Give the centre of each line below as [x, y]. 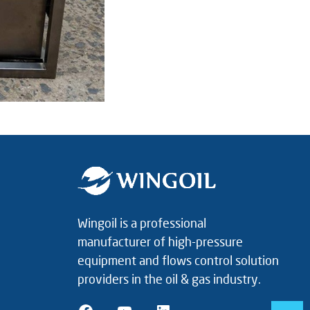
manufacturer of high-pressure [161, 242]
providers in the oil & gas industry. [170, 279]
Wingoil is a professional [142, 223]
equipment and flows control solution [179, 261]
